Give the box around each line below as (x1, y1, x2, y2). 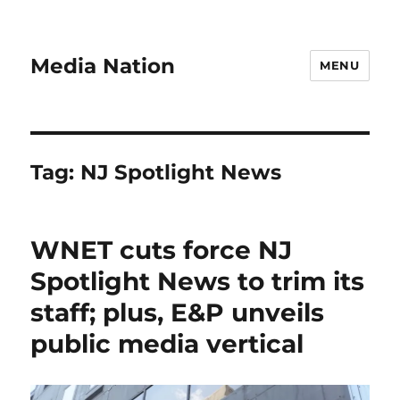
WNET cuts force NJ (30, 235, 293, 265)
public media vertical (30, 329, 304, 359)
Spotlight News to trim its (30, 266, 365, 296)
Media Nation (30, 53, 176, 79)
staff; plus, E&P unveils (30, 297, 325, 328)
